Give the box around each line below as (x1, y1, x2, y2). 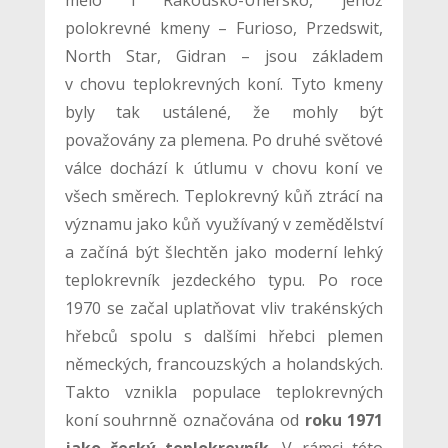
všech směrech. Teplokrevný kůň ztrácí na (64, 185, 384, 208)
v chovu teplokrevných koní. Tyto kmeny (64, 73, 384, 96)
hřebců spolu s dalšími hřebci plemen (64, 325, 384, 348)
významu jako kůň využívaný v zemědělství (64, 213, 384, 236)
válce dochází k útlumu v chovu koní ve (64, 157, 384, 180)
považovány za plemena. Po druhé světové (64, 129, 384, 152)
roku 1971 (304, 409, 384, 432)
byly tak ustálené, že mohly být (64, 101, 384, 124)
